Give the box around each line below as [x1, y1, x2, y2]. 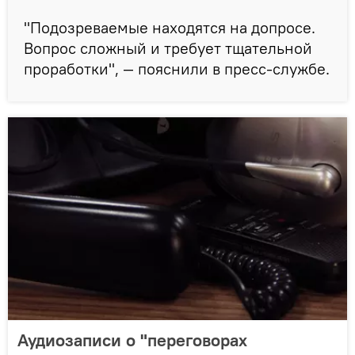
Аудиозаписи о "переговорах [17, 328, 247, 351]
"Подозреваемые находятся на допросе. [24, 17, 315, 37]
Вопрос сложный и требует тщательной [24, 37, 312, 58]
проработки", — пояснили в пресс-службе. [24, 58, 330, 78]
